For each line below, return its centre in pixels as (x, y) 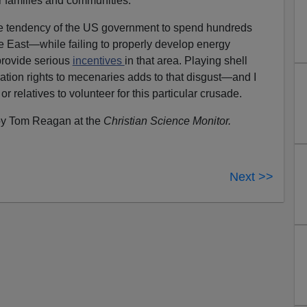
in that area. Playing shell (186, 60)
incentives (98, 60)
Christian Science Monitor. (167, 121)
